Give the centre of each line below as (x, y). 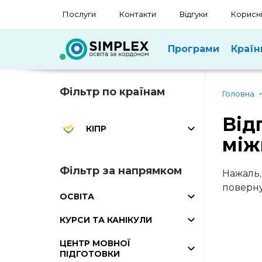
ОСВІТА (77, 196)
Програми (194, 49)
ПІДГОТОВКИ (90, 254)
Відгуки (194, 14)
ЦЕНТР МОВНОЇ (95, 243)
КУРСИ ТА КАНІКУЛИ (106, 220)
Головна (238, 94)
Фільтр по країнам (112, 92)
